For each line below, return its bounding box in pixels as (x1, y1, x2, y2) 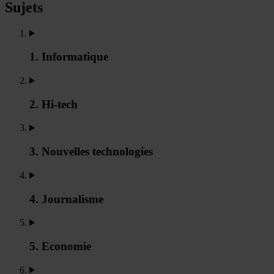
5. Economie (29, 240, 91, 253)
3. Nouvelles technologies (29, 145, 153, 158)
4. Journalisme (29, 192, 103, 206)
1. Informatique (29, 50, 108, 64)
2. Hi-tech (29, 97, 78, 111)
